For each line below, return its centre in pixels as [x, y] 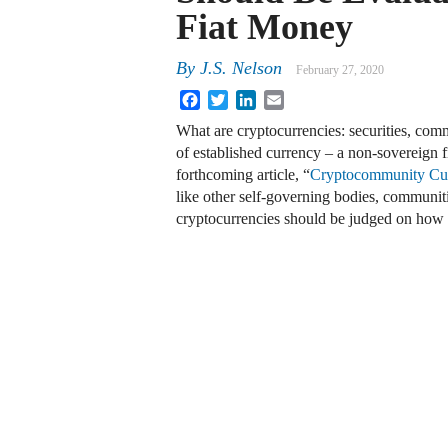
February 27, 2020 [340, 70]
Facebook [231, 98]
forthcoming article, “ [243, 175]
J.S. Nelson [241, 68]
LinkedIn [285, 98]
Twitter [250, 98]
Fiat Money [264, 26]
